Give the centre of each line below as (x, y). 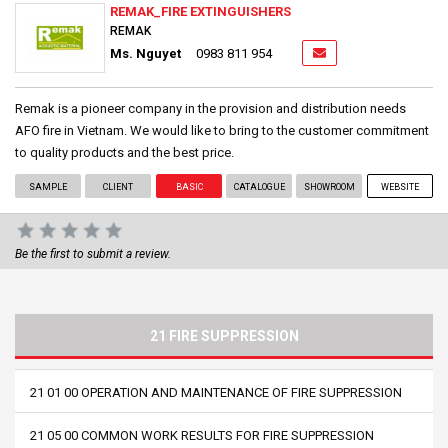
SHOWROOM (329, 186)
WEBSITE (399, 186)
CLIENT (118, 186)
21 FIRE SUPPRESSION (224, 335)
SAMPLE (48, 186)
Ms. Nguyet (145, 53)
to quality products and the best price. (124, 152)
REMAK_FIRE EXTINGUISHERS (200, 11)
